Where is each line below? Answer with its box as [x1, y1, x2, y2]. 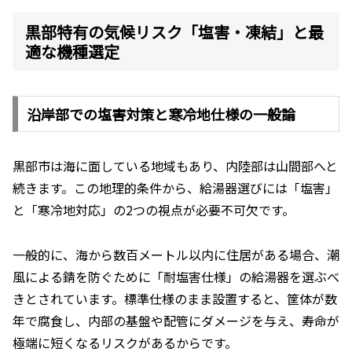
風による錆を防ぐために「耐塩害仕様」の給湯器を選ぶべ [13, 266, 339, 286]
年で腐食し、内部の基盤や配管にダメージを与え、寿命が [13, 310, 339, 330]
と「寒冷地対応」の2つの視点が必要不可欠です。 [13, 200, 295, 220]
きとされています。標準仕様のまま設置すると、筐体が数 [13, 288, 337, 308]
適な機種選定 [25, 39, 119, 63]
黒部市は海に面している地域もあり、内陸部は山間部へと [13, 156, 338, 176]
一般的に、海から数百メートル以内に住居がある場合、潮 [13, 244, 339, 264]
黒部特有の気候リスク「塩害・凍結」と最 [25, 20, 324, 43]
